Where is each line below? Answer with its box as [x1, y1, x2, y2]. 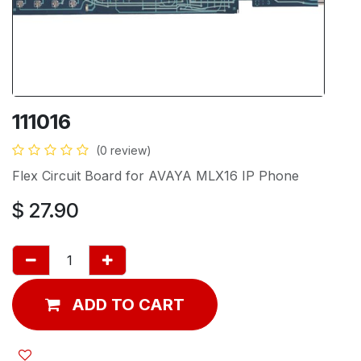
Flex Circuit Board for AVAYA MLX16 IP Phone [12, 167, 299, 184]
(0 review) [96, 143, 151, 157]
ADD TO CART [72, 294, 185, 314]
